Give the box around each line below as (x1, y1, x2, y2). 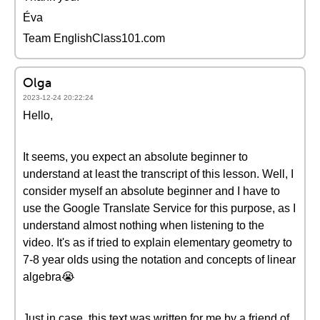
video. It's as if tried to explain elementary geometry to (23, 236, 292, 249)
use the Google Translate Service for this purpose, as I (23, 202, 296, 214)
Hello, (23, 109, 53, 121)
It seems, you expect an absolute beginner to (23, 151, 248, 163)
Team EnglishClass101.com (23, 32, 165, 44)
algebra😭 (23, 271, 75, 283)
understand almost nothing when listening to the (23, 219, 264, 231)
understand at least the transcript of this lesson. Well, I (23, 168, 294, 180)
